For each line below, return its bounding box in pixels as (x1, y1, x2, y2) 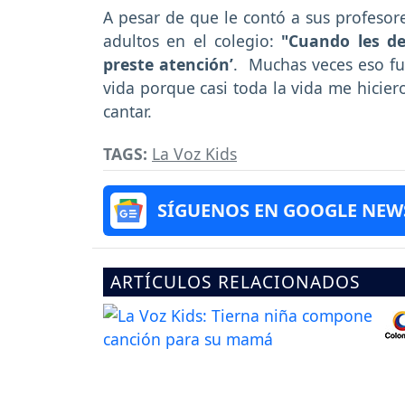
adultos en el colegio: (103, 29, 275, 52)
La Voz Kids (152, 142, 237, 165)
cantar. (103, 99, 156, 122)
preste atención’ (103, 52, 233, 75)
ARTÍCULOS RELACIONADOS (110, 268, 361, 294)
